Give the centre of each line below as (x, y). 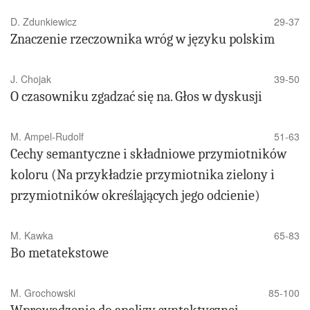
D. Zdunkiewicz (44, 22)
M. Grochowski (43, 293)
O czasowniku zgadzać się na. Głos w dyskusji (136, 97)
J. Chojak (31, 79)
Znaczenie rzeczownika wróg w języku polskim (143, 39)
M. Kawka (32, 236)
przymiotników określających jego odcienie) (135, 196)
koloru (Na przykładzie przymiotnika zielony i (143, 175)
